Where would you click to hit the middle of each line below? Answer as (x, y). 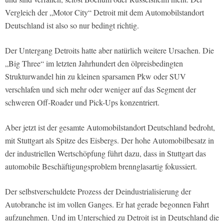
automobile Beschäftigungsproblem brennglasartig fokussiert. (101, 166)
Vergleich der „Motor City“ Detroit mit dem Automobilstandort (104, 12)
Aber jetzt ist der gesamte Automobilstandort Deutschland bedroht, (110, 127)
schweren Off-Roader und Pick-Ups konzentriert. (82, 102)
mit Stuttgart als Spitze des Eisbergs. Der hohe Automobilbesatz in (109, 140)
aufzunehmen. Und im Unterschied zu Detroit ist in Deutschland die (112, 217)
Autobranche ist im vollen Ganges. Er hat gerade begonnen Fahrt (107, 204)
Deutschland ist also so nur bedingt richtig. (72, 25)
